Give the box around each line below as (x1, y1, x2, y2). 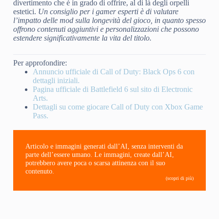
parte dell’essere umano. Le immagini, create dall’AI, (25, 151, 174, 159)
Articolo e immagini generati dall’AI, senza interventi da (25, 142, 183, 151)
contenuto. (25, 167, 54, 175)
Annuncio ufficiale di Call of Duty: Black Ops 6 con (32, 67, 195, 76)
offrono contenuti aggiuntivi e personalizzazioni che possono (13, 25, 199, 34)
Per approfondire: (13, 59, 67, 67)
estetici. (13, 7, 38, 16)
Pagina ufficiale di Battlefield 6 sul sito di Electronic (32, 85, 193, 94)
